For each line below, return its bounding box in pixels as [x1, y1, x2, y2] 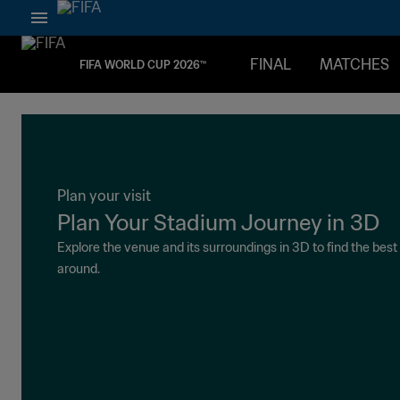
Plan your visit [57, 187, 151, 204]
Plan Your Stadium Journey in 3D [57, 209, 381, 237]
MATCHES [320, 55, 389, 73]
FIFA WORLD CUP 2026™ [79, 57, 206, 71]
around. [57, 261, 100, 277]
